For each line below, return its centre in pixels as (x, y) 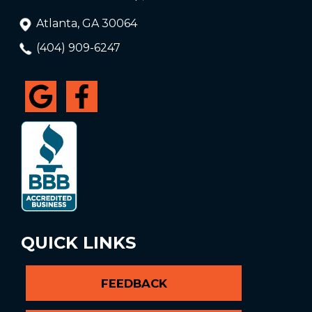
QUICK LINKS (78, 242)
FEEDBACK (134, 283)
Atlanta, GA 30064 (87, 23)
